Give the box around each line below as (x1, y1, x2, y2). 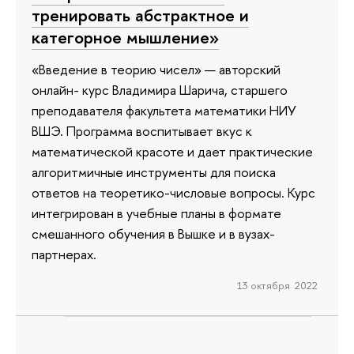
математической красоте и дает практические (32, 141, 313, 160)
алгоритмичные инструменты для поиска (32, 162, 276, 181)
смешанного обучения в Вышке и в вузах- (32, 224, 275, 243)
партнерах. (32, 244, 96, 263)
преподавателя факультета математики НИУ (32, 100, 296, 119)
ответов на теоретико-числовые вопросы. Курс (32, 183, 315, 201)
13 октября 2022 (236, 278, 318, 293)
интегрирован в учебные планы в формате (32, 203, 281, 222)
